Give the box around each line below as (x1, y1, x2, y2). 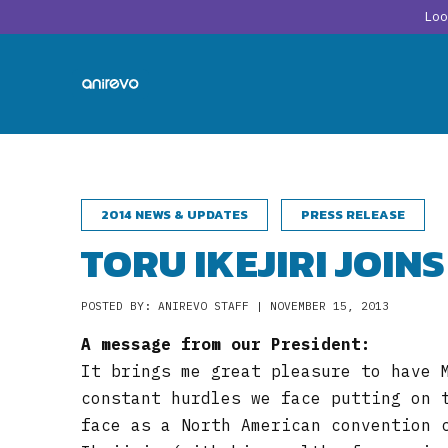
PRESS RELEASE (301, 205, 405, 225)
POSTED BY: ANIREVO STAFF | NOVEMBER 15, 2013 (80, 299, 389, 314)
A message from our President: (80, 334, 371, 355)
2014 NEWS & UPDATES (100, 205, 248, 225)
